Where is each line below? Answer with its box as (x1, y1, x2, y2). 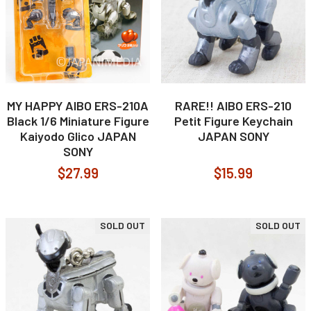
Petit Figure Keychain (174, 113, 293, 128)
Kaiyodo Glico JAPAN (19, 128, 136, 144)
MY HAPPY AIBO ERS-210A (7, 98, 149, 113)
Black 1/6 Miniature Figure (6, 113, 149, 128)
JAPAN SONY (197, 128, 269, 144)
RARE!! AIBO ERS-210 (175, 98, 292, 113)
